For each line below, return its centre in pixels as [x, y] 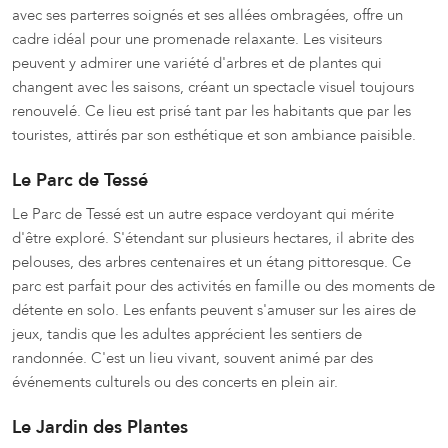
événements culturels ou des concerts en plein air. [175, 382]
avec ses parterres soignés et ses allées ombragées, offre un [207, 15]
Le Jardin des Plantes [100, 427]
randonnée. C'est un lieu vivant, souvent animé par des [192, 358]
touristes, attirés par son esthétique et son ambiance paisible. [214, 135]
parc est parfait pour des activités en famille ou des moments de [223, 286]
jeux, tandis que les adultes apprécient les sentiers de [187, 334]
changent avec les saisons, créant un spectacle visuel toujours [213, 87]
